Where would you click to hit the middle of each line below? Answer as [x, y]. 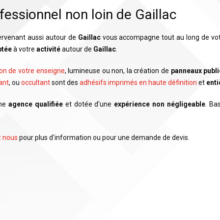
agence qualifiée [36, 104]
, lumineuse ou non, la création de [118, 71]
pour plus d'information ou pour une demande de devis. [104, 137]
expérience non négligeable [160, 104]
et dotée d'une [89, 104]
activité [48, 49]
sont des [65, 82]
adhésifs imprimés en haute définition [138, 82]
